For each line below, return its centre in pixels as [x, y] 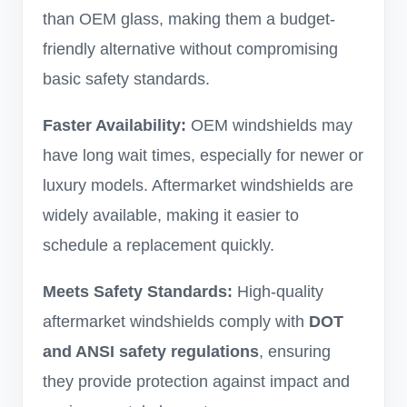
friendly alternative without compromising [190, 49]
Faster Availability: [114, 125]
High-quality [278, 292]
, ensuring [295, 352]
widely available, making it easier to [171, 215]
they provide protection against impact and [196, 382]
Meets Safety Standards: [138, 292]
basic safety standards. [126, 79]
